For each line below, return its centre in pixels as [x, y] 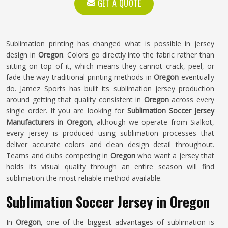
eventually [196, 77]
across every [191, 99]
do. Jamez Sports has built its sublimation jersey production [110, 88]
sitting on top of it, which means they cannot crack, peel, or [110, 66]
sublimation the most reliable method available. [84, 178]
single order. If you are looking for [67, 111]
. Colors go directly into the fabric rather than [139, 55]
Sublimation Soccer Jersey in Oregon [108, 202]
